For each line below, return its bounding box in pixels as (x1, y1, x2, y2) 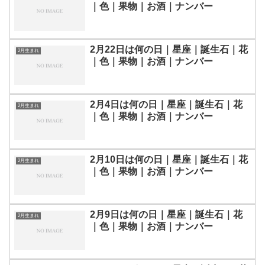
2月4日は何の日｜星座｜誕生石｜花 (90, 99, 243, 109)
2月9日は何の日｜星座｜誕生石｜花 (90, 209, 243, 219)
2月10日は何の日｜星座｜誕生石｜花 (90, 154, 248, 164)
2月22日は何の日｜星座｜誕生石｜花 (90, 44, 248, 54)
